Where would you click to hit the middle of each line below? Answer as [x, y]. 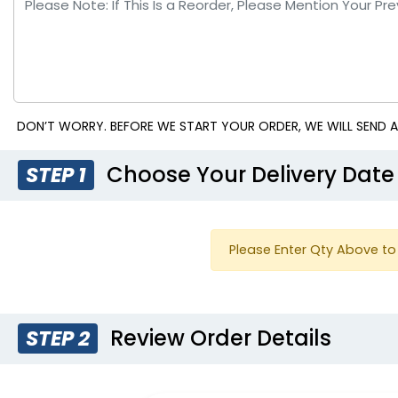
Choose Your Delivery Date [248, 174]
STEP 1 [56, 175]
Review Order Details [219, 338]
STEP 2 [58, 338]
